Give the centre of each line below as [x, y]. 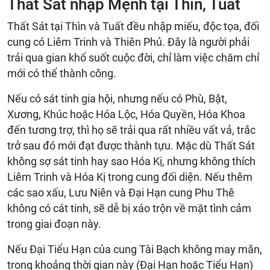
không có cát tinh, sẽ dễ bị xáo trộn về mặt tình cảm [129, 208]
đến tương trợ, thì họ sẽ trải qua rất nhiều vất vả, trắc [131, 130]
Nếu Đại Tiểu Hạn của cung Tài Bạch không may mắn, [135, 249]
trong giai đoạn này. [54, 224]
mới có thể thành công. [62, 73]
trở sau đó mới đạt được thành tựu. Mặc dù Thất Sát [131, 145]
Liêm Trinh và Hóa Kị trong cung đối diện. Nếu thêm [130, 177]
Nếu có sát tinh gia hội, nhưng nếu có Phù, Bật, [117, 98]
